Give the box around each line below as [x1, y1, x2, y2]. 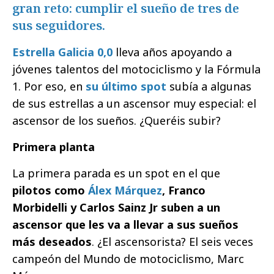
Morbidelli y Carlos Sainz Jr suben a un [12, 200, 220, 215]
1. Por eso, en [12, 79, 86, 94]
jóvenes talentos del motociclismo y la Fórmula [12, 62, 261, 77]
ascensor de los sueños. [12, 113, 136, 128]
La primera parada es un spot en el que [12, 166, 220, 181]
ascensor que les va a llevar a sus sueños [12, 217, 239, 232]
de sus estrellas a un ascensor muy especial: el [12, 96, 256, 111]
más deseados [12, 234, 92, 250]
